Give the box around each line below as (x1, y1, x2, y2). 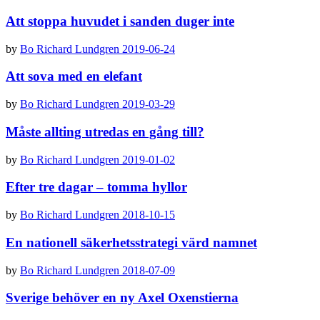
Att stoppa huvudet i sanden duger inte (6, 14, 234, 29)
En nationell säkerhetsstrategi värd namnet (6, 234, 257, 250)
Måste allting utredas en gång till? (6, 124, 204, 139)
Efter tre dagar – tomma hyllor (6, 179, 187, 195)
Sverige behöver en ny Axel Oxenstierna (6, 290, 239, 306)
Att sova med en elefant (6, 69, 142, 84)
